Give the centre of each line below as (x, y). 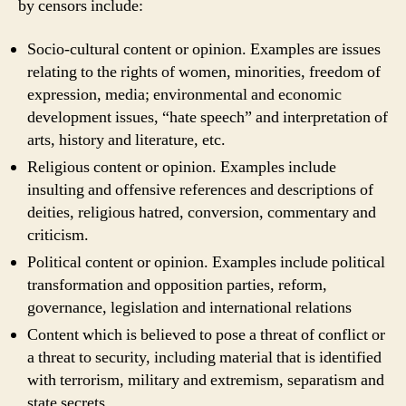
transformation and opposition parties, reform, (177, 285)
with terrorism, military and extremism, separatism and (206, 380)
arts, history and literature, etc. (126, 140)
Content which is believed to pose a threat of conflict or (206, 334)
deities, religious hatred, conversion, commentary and (202, 212)
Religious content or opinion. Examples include (182, 167)
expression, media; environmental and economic (184, 94)
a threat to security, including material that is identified (204, 357)
